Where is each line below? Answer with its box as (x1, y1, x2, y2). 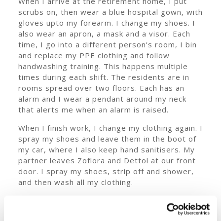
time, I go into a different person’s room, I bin (18, 39, 197, 49)
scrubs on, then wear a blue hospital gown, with (18, 7, 203, 17)
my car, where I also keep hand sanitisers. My (18, 145, 195, 154)
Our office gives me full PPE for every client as (18, 195, 199, 205)
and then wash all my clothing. (18, 177, 133, 187)
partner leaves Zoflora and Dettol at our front (18, 155, 196, 165)
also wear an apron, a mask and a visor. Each (18, 29, 190, 38)
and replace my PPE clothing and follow (18, 50, 170, 60)
